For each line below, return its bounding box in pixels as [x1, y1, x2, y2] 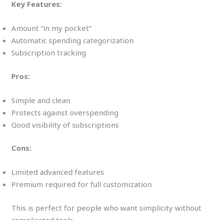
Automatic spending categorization [11, 35, 134, 46]
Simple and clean [11, 95, 71, 105]
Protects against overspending [11, 107, 119, 117]
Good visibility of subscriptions [11, 119, 119, 130]
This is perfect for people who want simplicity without [11, 202, 202, 213]
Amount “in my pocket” [11, 23, 92, 33]
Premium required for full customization [11, 179, 152, 190]
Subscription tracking [11, 48, 86, 58]
